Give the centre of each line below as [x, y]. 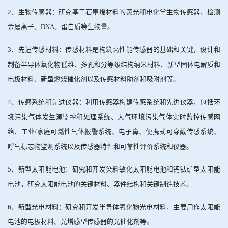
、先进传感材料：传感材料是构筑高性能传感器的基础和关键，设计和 [116, 50]
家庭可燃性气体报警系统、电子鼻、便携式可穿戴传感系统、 [129, 132]
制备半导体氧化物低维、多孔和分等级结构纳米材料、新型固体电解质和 [114, 64]
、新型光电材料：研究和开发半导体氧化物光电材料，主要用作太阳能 [116, 207]
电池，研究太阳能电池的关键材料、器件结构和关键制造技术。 [100, 184]
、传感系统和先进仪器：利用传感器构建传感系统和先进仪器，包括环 [116, 102]
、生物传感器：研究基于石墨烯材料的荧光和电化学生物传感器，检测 [116, 12]
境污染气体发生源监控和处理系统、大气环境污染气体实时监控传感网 [114, 117]
